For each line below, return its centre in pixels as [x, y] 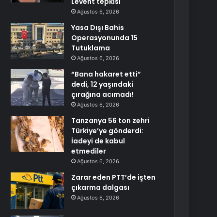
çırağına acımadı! [103, 94]
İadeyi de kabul [98, 141]
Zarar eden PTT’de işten [114, 177]
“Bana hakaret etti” [106, 74]
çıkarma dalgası [101, 187]
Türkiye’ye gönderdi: [108, 131]
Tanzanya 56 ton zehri [111, 121]
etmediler [89, 151]
